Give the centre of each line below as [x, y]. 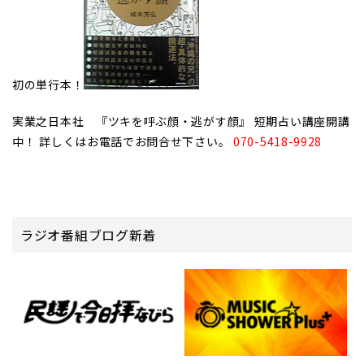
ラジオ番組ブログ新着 [88, 234]
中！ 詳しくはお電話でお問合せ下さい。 [123, 141]
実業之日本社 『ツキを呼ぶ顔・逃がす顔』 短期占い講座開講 [181, 121]
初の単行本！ [48, 84]
